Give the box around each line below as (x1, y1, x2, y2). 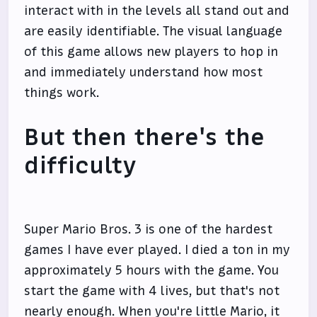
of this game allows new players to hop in (24, 43, 279, 60)
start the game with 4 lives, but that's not (24, 282, 280, 299)
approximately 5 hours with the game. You (24, 262, 279, 279)
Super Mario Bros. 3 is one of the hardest (24, 221, 273, 238)
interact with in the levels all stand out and (24, 2, 290, 19)
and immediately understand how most (24, 64, 263, 81)
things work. (24, 84, 100, 101)
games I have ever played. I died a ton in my (24, 241, 291, 258)
